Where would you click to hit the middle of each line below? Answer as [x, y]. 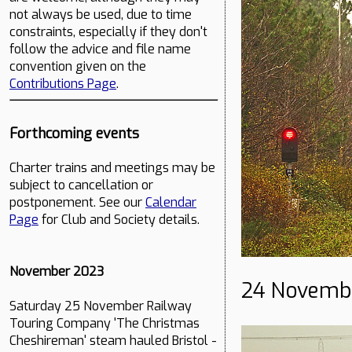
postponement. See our [77, 203]
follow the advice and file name [100, 49]
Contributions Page [63, 84]
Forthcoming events [74, 134]
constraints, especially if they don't [108, 32]
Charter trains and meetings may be [112, 168]
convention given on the [79, 67]
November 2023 [57, 272]
